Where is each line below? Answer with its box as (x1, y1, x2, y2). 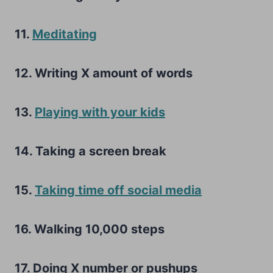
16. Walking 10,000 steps (15, 221, 165, 236)
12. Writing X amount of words (15, 65, 193, 80)
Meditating (32, 26, 97, 41)
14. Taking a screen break (15, 143, 166, 158)
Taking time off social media (35, 182, 202, 197)
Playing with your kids (35, 104, 165, 119)
